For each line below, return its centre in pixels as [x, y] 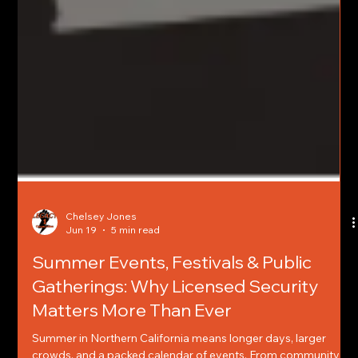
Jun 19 [82, 262]
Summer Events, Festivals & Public [172, 294]
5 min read [136, 262]
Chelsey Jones [101, 249]
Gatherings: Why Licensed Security [175, 318]
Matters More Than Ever [132, 342]
